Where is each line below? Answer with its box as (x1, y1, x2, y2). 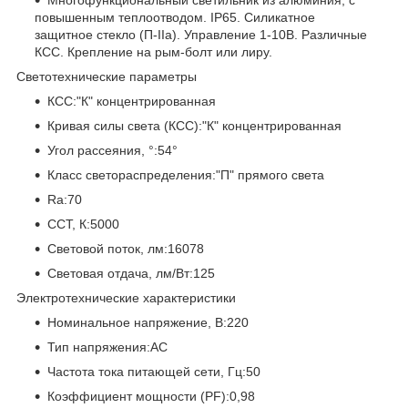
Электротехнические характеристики (16, 290, 236, 305)
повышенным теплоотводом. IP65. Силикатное (35, 9, 315, 25)
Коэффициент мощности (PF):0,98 (47, 388, 255, 403)
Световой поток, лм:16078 (47, 240, 204, 256)
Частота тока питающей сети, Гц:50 (47, 363, 260, 379)
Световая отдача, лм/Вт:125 (47, 265, 215, 280)
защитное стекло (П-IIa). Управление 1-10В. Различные (35, 26, 367, 42)
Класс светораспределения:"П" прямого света (47, 167, 324, 182)
